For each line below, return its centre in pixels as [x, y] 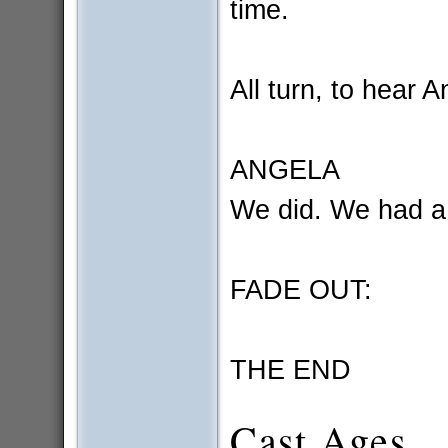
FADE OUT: [300, 290]
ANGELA [284, 170]
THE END [290, 370]
